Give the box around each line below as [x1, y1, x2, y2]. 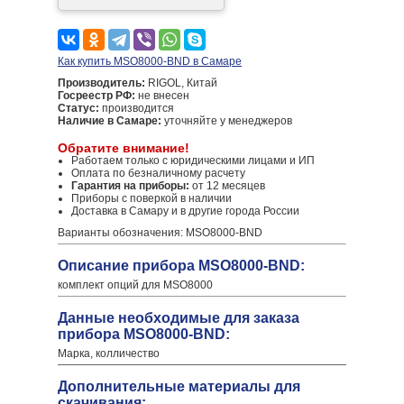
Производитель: [58, 77, 145, 89]
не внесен [135, 89, 189, 102]
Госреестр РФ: [58, 89, 135, 102]
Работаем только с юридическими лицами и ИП [71, 154, 315, 167]
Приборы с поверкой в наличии [71, 192, 232, 205]
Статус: [58, 102, 99, 115]
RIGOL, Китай [145, 77, 217, 89]
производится [99, 102, 174, 115]
